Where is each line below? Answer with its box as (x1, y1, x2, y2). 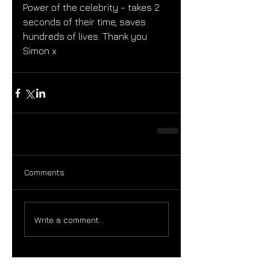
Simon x (23, 45, 59, 56)
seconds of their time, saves (23, 16, 148, 27)
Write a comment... (34, 214, 104, 225)
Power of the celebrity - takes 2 (23, 2, 162, 13)
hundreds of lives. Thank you (23, 31, 149, 42)
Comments (24, 167, 64, 177)
